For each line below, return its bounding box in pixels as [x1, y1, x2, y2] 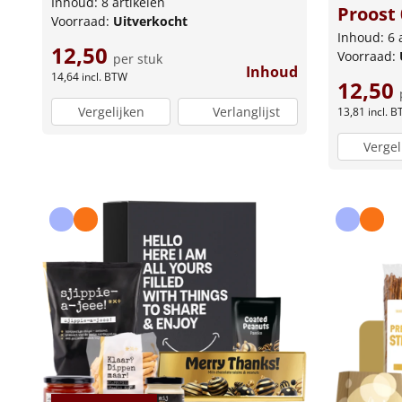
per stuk [113, 50, 162, 68]
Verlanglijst [213, 102, 281, 120]
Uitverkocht [113, 13, 188, 31]
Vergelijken [77, 102, 144, 120]
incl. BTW [82, 69, 127, 85]
